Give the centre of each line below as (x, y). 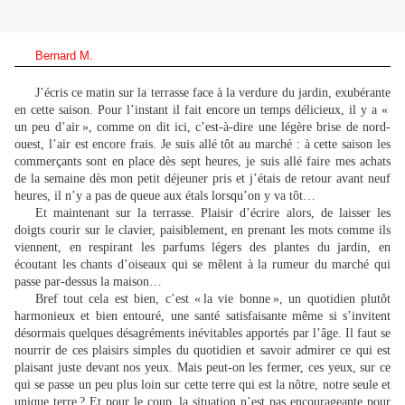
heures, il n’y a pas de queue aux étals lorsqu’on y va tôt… (165, 196)
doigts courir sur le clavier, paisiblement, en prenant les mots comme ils (202, 231)
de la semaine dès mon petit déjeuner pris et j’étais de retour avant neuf (202, 179)
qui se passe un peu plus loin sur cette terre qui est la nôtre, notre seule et (202, 385)
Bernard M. (64, 56)
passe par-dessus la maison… (88, 282)
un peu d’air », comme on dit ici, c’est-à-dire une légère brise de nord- (202, 127)
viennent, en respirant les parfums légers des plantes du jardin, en (202, 248)
